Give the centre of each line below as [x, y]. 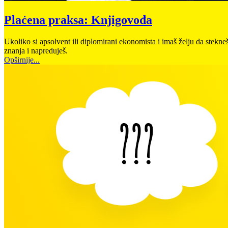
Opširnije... [22, 60]
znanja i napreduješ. [37, 50]
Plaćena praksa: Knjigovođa [78, 20]
